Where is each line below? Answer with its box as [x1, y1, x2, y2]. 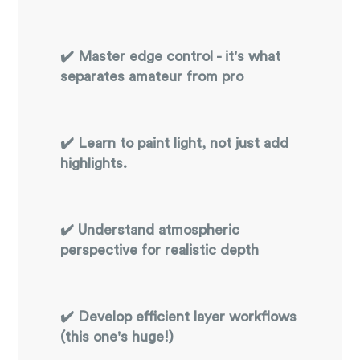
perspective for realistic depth [60, 243, 260, 257]
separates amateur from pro [60, 69, 244, 84]
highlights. [60, 156, 128, 170]
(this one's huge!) [60, 329, 174, 344]
